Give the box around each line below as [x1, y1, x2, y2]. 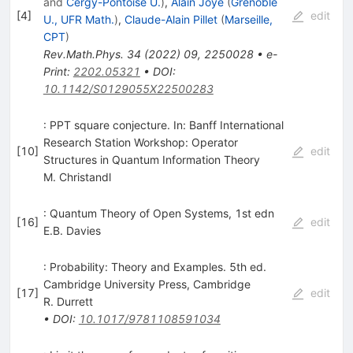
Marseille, [224, 13, 273, 27]
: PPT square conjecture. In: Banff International [43, 118, 284, 132]
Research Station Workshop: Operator [43, 136, 238, 150]
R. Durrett [43, 295, 93, 309]
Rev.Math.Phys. [43, 47, 124, 61]
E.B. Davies [43, 224, 101, 238]
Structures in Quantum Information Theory [43, 153, 260, 167]
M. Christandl [43, 170, 111, 184]
